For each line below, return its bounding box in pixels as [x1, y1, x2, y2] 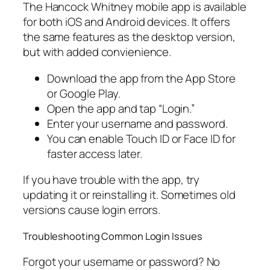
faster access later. [47, 145, 142, 162]
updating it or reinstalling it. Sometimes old [23, 187, 236, 203]
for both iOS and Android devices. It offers [23, 14, 230, 30]
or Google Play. [47, 85, 121, 101]
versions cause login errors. [23, 202, 161, 218]
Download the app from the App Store [47, 70, 236, 86]
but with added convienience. [23, 44, 172, 60]
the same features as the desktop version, [23, 29, 236, 45]
